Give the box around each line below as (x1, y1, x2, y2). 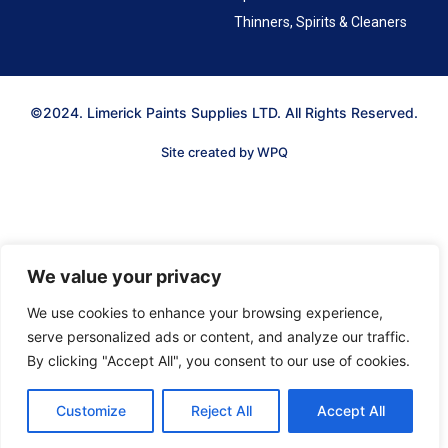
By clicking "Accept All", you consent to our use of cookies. (27, 352, 410, 369)
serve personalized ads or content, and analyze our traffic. (27, 328, 410, 345)
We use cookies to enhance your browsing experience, (27, 304, 383, 321)
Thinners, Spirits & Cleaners (234, 13, 407, 30)
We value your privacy (27, 266, 222, 287)
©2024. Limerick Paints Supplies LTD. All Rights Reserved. (30, 103, 418, 121)
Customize (55, 402, 126, 419)
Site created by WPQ (160, 143, 288, 160)
